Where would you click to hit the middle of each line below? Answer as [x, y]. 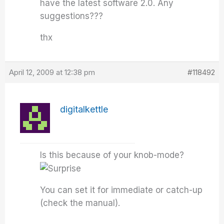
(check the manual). [80, 203]
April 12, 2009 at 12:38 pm [52, 72]
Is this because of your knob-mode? [113, 155]
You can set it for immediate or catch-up [121, 190]
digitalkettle [84, 109]
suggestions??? [72, 16]
